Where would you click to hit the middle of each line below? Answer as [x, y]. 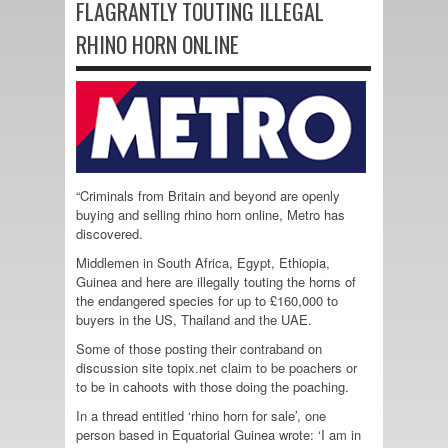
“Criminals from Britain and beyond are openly [208, 195]
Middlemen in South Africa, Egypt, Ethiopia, [203, 262]
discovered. [109, 233]
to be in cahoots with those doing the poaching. [212, 386]
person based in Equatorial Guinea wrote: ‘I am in [218, 434]
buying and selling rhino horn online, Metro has [210, 214]
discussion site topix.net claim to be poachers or [216, 367]
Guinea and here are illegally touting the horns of [216, 281]
